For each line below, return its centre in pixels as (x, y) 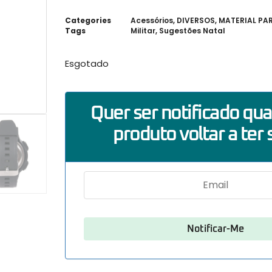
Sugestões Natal (192, 30)
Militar (143, 30)
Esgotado (87, 63)
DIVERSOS (196, 20)
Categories (88, 20)
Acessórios (152, 20)
